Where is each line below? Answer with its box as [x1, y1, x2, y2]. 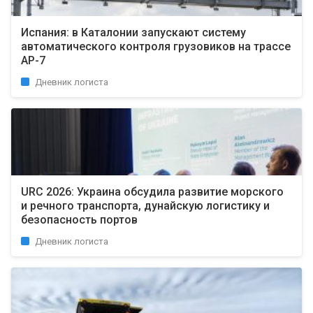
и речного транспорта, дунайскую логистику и [21, 199, 270, 212]
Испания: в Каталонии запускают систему [21, 26, 246, 39]
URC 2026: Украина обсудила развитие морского [21, 185, 284, 198]
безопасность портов [21, 213, 138, 226]
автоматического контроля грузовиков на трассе [21, 40, 291, 53]
